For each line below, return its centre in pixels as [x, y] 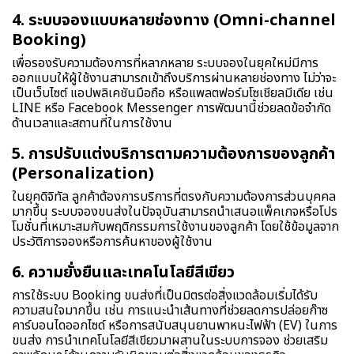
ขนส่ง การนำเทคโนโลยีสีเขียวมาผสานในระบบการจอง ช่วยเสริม [170, 340]
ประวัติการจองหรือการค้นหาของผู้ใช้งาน [112, 241]
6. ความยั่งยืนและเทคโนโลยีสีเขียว [123, 272]
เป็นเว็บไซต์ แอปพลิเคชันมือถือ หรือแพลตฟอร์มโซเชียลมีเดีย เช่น [173, 93]
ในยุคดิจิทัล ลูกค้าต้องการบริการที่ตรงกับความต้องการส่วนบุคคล [174, 196]
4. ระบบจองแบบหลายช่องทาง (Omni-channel [174, 20]
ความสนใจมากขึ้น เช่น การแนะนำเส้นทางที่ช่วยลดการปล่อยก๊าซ [170, 310]
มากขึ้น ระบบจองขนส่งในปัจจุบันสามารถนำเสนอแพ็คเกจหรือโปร [175, 211]
